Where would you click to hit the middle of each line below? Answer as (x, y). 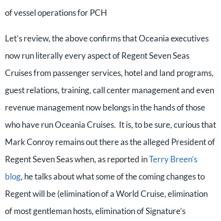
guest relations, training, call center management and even (110, 90)
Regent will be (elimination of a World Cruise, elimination (106, 194)
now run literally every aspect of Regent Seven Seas (97, 55)
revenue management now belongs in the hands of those (105, 107)
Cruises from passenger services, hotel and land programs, (109, 73)
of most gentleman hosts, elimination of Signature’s (95, 211)
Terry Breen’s (173, 159)
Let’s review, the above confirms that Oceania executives (107, 38)
